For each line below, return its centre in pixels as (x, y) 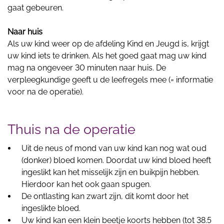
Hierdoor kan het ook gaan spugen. (86, 184)
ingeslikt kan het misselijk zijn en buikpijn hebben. (110, 172)
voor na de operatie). (45, 91)
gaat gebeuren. (35, 7)
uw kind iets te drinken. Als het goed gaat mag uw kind (107, 55)
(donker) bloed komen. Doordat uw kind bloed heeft (116, 160)
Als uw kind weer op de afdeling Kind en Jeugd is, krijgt (108, 43)
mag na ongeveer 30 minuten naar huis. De (87, 67)
